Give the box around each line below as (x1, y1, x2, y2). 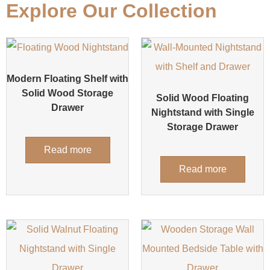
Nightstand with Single (151, 107, 254, 118)
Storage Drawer (167, 122, 238, 133)
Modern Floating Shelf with (7, 74, 128, 84)
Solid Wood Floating (156, 93, 249, 104)
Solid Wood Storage (22, 88, 113, 99)
